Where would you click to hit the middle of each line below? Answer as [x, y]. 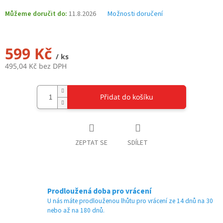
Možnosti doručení [135, 14]
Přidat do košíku [127, 97]
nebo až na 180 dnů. [76, 211]
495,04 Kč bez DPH [36, 66]
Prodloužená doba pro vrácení [99, 191]
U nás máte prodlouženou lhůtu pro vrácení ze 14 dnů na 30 [130, 201]
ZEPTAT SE [91, 143]
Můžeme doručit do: [36, 14]
